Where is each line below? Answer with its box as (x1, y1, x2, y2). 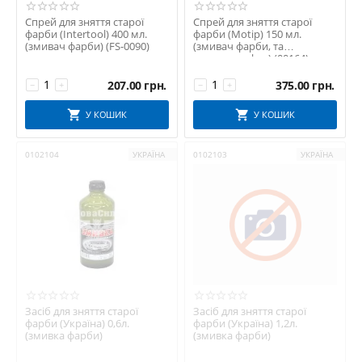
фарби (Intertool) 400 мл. (25, 27, 147, 42)
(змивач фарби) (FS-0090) (25, 39, 149, 54)
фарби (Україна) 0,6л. (25, 316, 129, 331)
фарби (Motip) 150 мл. (193, 27, 301, 42)
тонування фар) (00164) (193, 51, 309, 66)
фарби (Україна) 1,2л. (193, 316, 297, 331)
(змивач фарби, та (193, 39, 284, 54)
